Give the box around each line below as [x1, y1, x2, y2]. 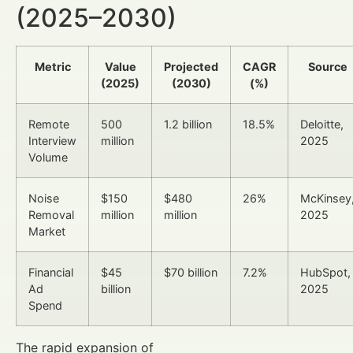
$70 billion [164, 265, 217, 279]
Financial [28, 265, 73, 279]
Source [307, 59, 347, 73]
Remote [28, 117, 69, 131]
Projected [164, 59, 218, 73]
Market [28, 224, 65, 238]
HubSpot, [300, 265, 351, 279]
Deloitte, [300, 117, 344, 131]
